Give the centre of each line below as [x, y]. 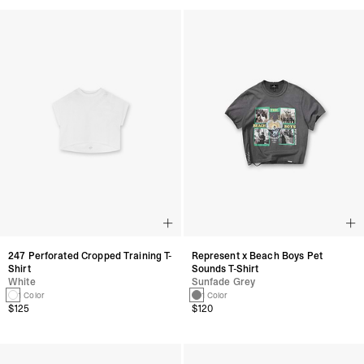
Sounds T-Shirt [225, 269]
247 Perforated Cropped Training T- [90, 256]
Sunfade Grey [223, 282]
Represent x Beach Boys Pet [257, 256]
